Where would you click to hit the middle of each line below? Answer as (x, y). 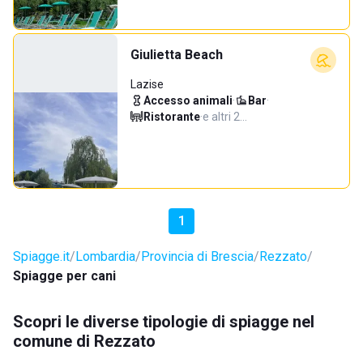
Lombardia (105, 256)
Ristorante (172, 117)
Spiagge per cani (64, 276)
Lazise (147, 84)
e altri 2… (225, 117)
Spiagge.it (41, 256)
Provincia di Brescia (197, 256)
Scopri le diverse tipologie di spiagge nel (164, 322)
